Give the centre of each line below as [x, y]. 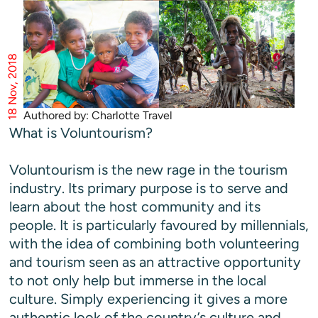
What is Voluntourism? [81, 133]
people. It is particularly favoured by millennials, [159, 225]
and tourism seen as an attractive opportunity [155, 262]
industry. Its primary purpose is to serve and [149, 188]
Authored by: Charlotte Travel [98, 115]
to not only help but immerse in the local [138, 280]
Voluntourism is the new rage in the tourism [148, 170]
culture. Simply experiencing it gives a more [148, 299]
